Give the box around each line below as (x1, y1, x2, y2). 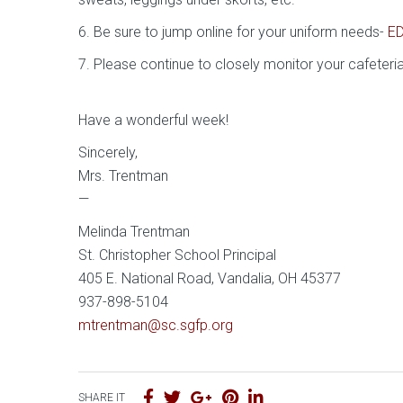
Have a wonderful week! (78, 112, 228, 130)
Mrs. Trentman (78, 167, 168, 185)
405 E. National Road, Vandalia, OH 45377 (78, 270, 341, 288)
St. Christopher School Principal (78, 246, 280, 264)
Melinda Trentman (78, 223, 190, 241)
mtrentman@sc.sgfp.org (78, 317, 233, 335)
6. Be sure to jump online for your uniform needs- (78, 23, 388, 41)
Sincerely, (78, 144, 138, 162)
